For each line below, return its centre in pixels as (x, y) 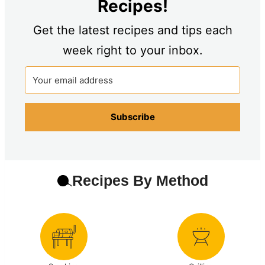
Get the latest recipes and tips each (132, 30)
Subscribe (132, 117)
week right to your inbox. (132, 50)
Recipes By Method (140, 180)
